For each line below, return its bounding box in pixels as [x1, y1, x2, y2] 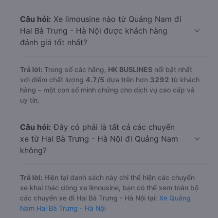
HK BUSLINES [108, 65, 152, 73]
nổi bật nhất [152, 65, 192, 73]
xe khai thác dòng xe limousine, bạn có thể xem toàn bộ [20, 183, 199, 192]
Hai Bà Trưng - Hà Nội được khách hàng [20, 26, 167, 36]
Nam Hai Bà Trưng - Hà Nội [20, 204, 106, 212]
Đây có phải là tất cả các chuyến [51, 122, 175, 132]
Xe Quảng [159, 194, 191, 202]
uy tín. [20, 96, 39, 104]
